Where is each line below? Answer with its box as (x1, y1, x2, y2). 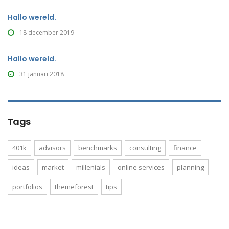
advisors (39, 143, 66, 152)
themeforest (55, 182, 94, 191)
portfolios (12, 182, 42, 191)
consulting (129, 143, 161, 152)
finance (173, 143, 197, 152)
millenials (76, 163, 105, 172)
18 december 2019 (19, 28, 74, 37)
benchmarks (78, 143, 117, 152)
